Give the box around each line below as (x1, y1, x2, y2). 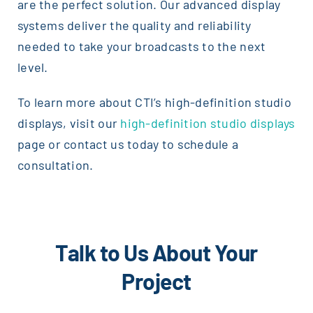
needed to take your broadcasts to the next (17, 38, 266, 54)
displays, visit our (17, 115, 121, 131)
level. (17, 59, 48, 75)
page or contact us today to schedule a (17, 136, 239, 152)
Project (122, 267, 191, 294)
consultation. (17, 156, 94, 173)
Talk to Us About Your (55, 238, 258, 265)
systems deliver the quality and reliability (17, 17, 252, 33)
